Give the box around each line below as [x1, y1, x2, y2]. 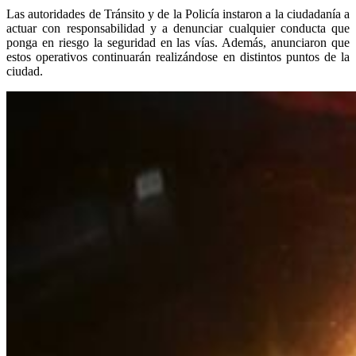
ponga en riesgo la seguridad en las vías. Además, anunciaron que [6, 35, 350, 49]
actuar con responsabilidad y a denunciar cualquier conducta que [6, 21, 350, 35]
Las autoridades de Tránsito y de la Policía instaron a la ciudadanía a [6, 6, 350, 21]
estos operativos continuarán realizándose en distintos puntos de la [6, 49, 350, 64]
